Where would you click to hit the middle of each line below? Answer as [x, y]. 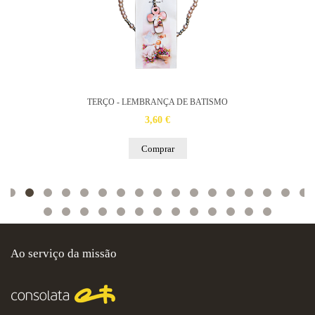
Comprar [157, 149]
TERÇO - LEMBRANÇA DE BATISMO [157, 102]
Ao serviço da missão [64, 253]
